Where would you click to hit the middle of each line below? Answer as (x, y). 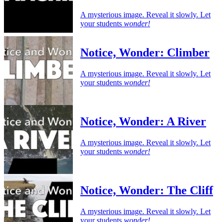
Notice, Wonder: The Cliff (147, 191)
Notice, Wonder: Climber (145, 53)
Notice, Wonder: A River (143, 122)
